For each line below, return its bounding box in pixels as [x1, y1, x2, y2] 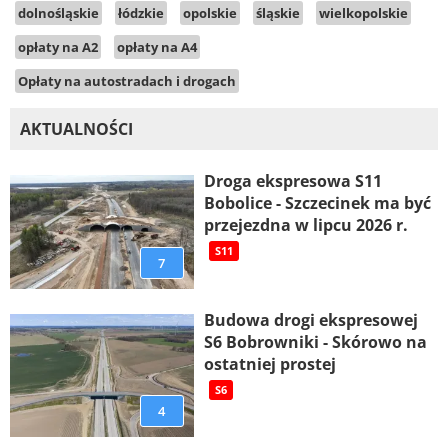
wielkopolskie [319, 4, 408, 23]
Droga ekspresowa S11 [203, 170, 382, 193]
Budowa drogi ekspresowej [203, 309, 418, 332]
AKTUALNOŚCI [20, 118, 133, 141]
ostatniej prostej [203, 353, 336, 376]
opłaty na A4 [117, 38, 197, 57]
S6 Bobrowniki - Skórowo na [203, 331, 427, 354]
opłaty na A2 [18, 38, 98, 57]
